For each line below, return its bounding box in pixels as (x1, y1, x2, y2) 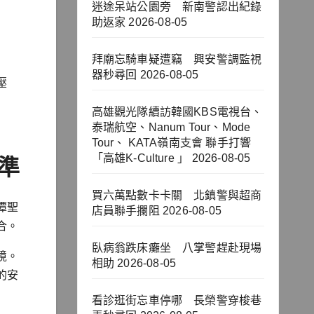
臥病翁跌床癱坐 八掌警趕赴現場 (91, 242, 262, 254)
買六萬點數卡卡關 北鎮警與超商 (91, 189, 262, 202)
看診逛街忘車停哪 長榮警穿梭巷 (91, 294, 262, 307)
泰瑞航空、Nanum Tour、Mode (91, 121, 251, 134)
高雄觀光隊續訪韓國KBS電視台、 (91, 106, 263, 118)
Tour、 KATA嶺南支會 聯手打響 (91, 137, 252, 149)
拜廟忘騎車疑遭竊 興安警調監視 (91, 53, 262, 66)
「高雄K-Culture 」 (91, 152, 189, 165)
